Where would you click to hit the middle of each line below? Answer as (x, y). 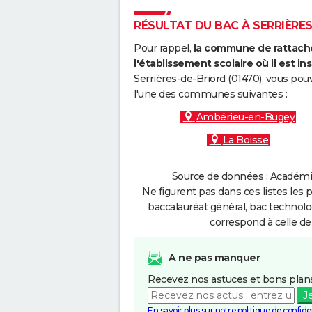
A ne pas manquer (214, 258)
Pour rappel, (164, 48)
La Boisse (245, 140)
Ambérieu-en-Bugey (245, 117)
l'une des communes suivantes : (210, 94)
